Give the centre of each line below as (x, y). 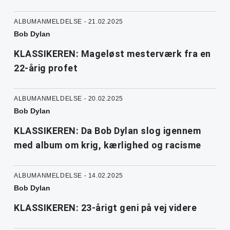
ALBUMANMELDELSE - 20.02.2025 (69, 99)
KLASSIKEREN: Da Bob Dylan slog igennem (107, 131)
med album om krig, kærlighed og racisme (108, 145)
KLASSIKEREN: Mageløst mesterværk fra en (112, 54)
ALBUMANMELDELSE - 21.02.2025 (69, 22)
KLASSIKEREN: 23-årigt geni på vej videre (105, 208)
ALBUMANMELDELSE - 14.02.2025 (69, 176)
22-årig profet (46, 68)
